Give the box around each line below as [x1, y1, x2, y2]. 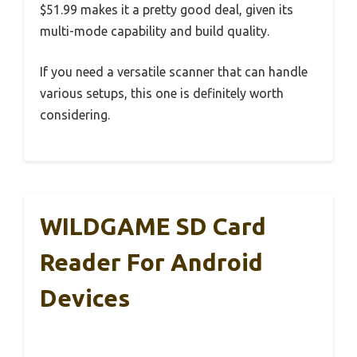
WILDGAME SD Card [40, 213, 266, 241]
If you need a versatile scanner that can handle [40, 65, 308, 80]
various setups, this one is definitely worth [40, 86, 284, 101]
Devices [40, 284, 130, 312]
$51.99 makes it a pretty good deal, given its [40, 2, 293, 18]
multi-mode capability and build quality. [40, 24, 269, 39]
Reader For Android [40, 249, 263, 277]
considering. [40, 108, 110, 123]
